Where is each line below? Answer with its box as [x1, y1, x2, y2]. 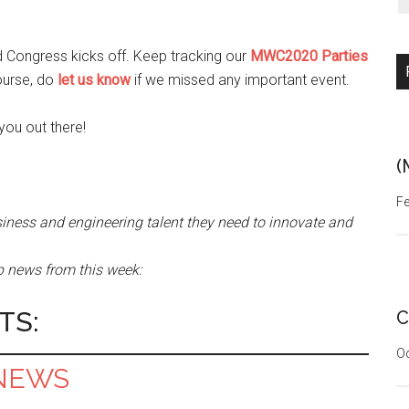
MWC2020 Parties [250, 47, 368, 65]
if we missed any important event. [131, 71, 350, 89]
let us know [58, 71, 131, 89]
